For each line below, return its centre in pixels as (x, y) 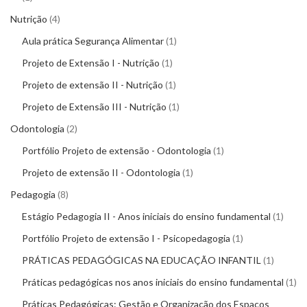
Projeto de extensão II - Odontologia (101, 173)
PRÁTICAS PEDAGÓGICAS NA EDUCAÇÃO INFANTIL (142, 260)
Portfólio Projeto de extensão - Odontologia (116, 151)
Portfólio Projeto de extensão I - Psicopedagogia (126, 238)
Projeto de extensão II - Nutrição (93, 85)
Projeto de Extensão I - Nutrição (91, 63)
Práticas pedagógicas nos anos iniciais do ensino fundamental (153, 282)
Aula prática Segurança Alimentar (93, 41)
